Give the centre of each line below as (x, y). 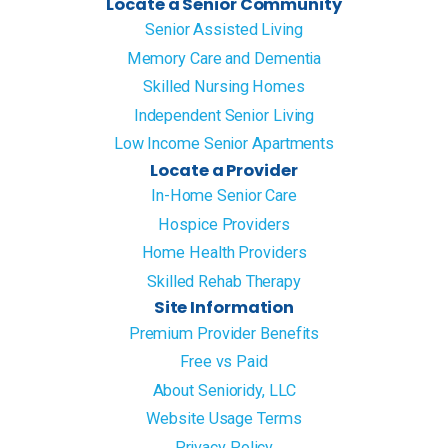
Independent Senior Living (224, 115)
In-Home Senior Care (224, 196)
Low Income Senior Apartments (224, 144)
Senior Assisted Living (224, 30)
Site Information (224, 308)
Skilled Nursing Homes (224, 87)
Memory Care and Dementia (224, 58)
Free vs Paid (224, 362)
